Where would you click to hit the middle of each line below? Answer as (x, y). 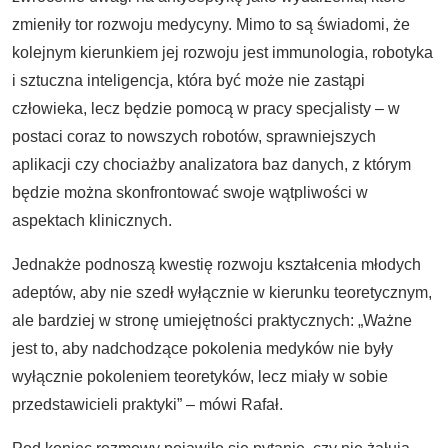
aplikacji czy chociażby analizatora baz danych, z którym (211, 164)
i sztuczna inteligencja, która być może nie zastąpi (188, 80)
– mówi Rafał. (234, 404)
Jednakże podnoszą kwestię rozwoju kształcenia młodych (216, 264)
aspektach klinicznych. (92, 220)
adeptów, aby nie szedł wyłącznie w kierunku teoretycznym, (222, 292)
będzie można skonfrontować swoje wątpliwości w (190, 192)
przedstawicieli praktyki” (97, 404)
